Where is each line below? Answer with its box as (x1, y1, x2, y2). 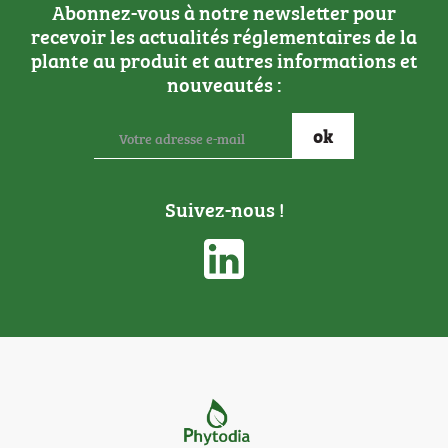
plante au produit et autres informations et (30, 44, 418, 74)
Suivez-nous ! (164, 193, 284, 223)
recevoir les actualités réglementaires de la (31, 20, 417, 50)
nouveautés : (166, 68, 282, 98)
